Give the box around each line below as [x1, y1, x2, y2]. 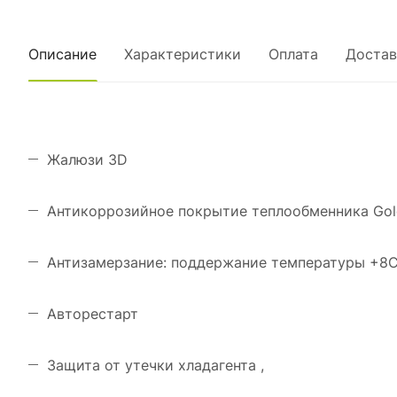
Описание [28, 45, 97, 63]
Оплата [269, 45, 318, 63]
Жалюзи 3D [47, 151, 128, 168]
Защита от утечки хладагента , [47, 356, 264, 374]
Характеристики [124, 45, 241, 63]
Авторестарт [47, 305, 138, 323]
